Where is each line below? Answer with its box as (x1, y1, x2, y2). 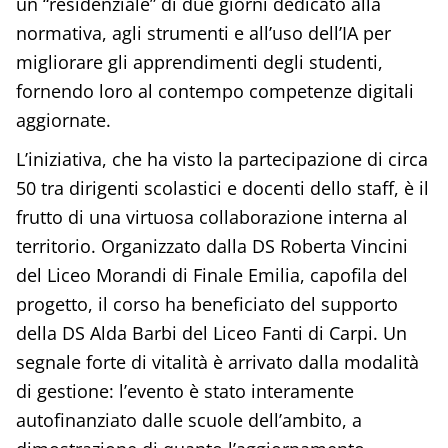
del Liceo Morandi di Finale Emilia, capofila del (15, 262, 408, 287)
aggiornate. (15, 107, 111, 132)
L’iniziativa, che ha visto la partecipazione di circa (15, 146, 428, 171)
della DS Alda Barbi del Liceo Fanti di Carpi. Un (15, 320, 407, 345)
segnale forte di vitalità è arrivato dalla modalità (15, 349, 419, 374)
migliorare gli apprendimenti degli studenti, (15, 49, 383, 74)
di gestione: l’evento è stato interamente (15, 378, 354, 403)
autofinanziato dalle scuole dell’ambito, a (15, 407, 362, 432)
